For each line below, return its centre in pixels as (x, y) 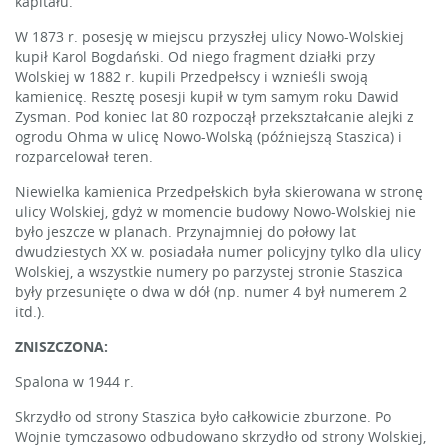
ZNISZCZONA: (61, 346)
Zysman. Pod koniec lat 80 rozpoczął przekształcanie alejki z (214, 116)
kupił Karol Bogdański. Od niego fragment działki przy (195, 56)
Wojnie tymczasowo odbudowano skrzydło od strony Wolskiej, (220, 436)
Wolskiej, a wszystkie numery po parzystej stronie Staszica (209, 271)
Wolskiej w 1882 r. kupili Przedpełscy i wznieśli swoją (191, 76)
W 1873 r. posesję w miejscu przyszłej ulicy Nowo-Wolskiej (209, 36)
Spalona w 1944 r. (74, 381)
